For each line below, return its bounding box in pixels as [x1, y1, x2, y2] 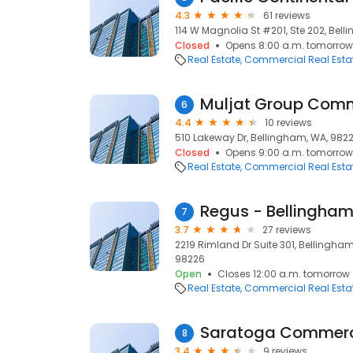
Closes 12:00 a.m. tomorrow [217, 267, 350, 281]
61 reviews [263, 9, 310, 22]
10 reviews [265, 116, 312, 129]
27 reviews [262, 223, 311, 236]
